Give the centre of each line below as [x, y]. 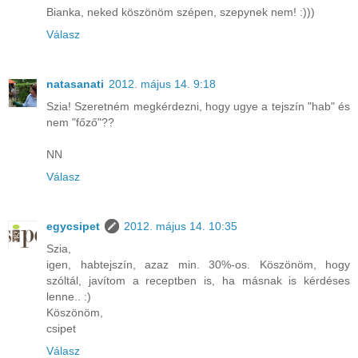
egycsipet [73, 227]
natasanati [75, 84]
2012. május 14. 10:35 [181, 227]
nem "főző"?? [80, 123]
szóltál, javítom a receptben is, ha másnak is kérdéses [198, 281]
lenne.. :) [69, 297]
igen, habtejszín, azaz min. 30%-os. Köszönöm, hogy [198, 265]
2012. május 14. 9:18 [162, 84]
